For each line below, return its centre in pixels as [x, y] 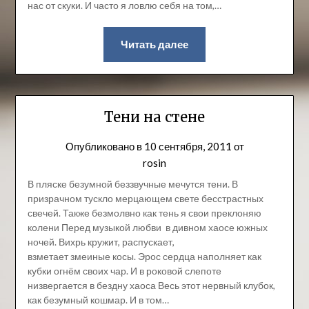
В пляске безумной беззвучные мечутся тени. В [132, 183]
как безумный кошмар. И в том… [98, 299]
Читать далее [154, 44]
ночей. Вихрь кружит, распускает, [101, 241]
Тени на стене [154, 117]
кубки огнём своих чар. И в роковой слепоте [124, 270]
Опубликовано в [104, 146]
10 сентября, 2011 [188, 146]
